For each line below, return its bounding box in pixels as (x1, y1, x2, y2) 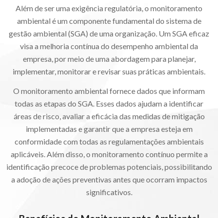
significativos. (86, 187, 132, 197)
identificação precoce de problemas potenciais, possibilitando (6, 162, 212, 172)
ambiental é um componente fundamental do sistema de (17, 16, 201, 26)
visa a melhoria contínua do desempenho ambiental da (20, 41, 198, 51)
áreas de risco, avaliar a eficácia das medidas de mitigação (13, 111, 205, 121)
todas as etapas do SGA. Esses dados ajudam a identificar (15, 99, 203, 109)
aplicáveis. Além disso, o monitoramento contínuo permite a (10, 149, 208, 159)
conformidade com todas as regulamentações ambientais (14, 137, 204, 146)
